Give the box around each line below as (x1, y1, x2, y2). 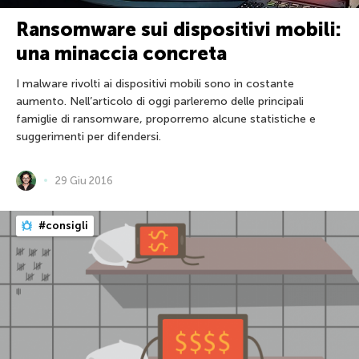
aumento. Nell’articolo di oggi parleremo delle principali (16, 94, 304, 108)
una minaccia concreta (16, 41, 227, 65)
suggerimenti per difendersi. (16, 129, 161, 143)
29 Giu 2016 (55, 174, 113, 187)
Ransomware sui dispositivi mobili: (16, 17, 341, 41)
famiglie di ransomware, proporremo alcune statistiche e (16, 111, 316, 126)
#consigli (36, 219, 88, 232)
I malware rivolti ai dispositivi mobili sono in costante (16, 76, 294, 91)
